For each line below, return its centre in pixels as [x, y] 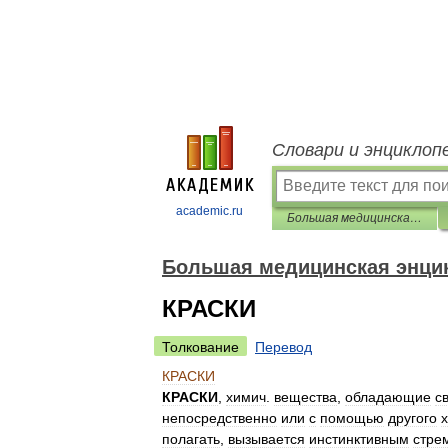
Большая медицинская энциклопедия [416, 218]
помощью [352, 418]
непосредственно [219, 418]
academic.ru [209, 211]
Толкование [200, 347]
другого [412, 418]
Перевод [283, 347]
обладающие [388, 397]
